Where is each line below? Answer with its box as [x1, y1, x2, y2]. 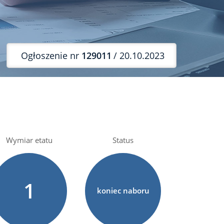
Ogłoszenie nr [21, 49, 81, 61]
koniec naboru [96, 185, 149, 195]
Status [112, 135, 134, 145]
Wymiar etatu [5, 135, 52, 145]
